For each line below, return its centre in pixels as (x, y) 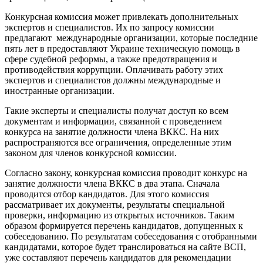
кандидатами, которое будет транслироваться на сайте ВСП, (125, 247)
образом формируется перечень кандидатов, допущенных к (124, 226)
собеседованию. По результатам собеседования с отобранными (131, 237)
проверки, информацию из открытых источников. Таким (119, 215)
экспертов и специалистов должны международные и (113, 80)
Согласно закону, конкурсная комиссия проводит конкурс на (126, 173)
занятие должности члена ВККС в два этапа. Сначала (112, 184)
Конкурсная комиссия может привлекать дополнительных (122, 17)
